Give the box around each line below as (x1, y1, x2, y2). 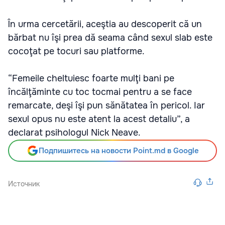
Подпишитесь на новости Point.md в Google (38, 146, 199, 156)
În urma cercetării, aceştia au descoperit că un (8, 19, 202, 30)
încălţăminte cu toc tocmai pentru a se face (8, 86, 192, 97)
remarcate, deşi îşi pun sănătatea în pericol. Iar (8, 100, 205, 111)
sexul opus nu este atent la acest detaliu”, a (8, 114, 190, 125)
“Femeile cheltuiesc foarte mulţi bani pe (8, 73, 174, 84)
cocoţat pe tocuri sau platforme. (8, 46, 145, 57)
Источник (8, 179, 40, 188)
